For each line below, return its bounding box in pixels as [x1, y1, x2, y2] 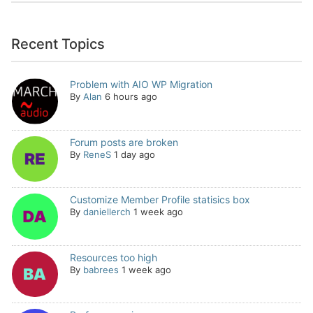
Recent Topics [11, 36, 105, 52]
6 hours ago [104, 91, 157, 102]
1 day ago [113, 148, 155, 160]
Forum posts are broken [69, 136, 178, 148]
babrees [82, 263, 119, 275]
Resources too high [69, 251, 157, 263]
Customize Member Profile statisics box [69, 194, 250, 206]
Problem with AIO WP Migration [69, 78, 212, 90]
